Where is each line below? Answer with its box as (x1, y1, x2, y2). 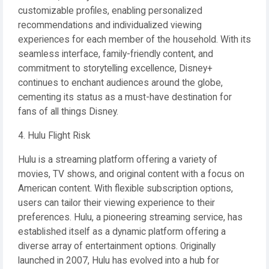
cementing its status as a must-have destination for (18, 92, 232, 103)
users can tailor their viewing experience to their (18, 198, 215, 208)
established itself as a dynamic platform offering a (18, 226, 226, 237)
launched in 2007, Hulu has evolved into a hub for (18, 255, 219, 266)
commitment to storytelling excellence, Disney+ (18, 63, 213, 74)
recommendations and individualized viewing (18, 20, 202, 31)
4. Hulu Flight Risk (18, 130, 91, 141)
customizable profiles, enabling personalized (18, 5, 202, 16)
